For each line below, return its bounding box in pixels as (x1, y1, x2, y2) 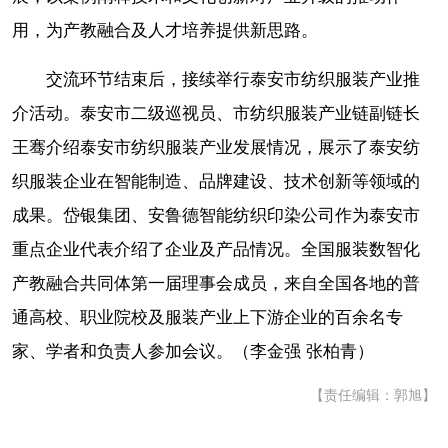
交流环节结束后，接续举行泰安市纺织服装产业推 (46, 70, 420, 90)
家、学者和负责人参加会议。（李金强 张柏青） (12, 342, 374, 362)
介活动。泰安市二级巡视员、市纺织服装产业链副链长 (12, 104, 420, 124)
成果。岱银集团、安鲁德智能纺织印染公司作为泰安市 (12, 206, 420, 226)
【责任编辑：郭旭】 (310, 387, 436, 404)
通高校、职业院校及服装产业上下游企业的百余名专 (12, 308, 403, 328)
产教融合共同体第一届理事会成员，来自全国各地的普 (12, 274, 420, 294)
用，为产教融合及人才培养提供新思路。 (12, 21, 318, 41)
